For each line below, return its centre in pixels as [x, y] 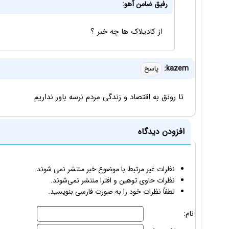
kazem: [177, 69]
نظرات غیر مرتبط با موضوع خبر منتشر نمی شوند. [105, 169]
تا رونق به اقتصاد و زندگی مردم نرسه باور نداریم [109, 97]
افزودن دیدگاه [161, 132]
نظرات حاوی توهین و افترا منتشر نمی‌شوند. [113, 181]
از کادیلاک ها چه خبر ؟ [126, 32]
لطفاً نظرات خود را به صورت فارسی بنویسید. [111, 192]
